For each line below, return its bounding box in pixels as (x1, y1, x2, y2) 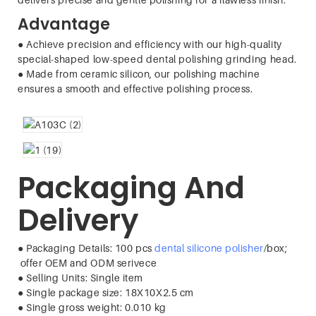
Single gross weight (26, 300, 120, 313)
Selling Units (26, 271, 85, 284)
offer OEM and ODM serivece (18, 256, 157, 269)
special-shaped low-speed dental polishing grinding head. (18, 52, 297, 65)
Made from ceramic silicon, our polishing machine (23, 67, 260, 80)
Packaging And (18, 167, 245, 209)
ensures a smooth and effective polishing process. (18, 82, 253, 95)
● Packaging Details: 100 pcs (18, 241, 155, 254)
